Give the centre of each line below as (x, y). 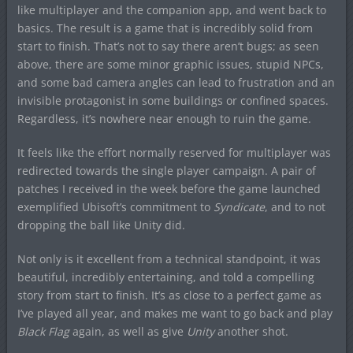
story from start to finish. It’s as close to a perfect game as (169, 295)
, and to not (295, 206)
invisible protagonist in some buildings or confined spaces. (173, 100)
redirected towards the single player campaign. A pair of (166, 170)
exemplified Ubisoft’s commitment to (115, 206)
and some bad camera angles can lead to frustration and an (176, 82)
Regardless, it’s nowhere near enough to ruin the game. (164, 118)
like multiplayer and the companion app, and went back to (171, 9)
